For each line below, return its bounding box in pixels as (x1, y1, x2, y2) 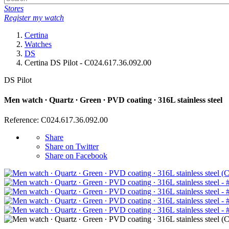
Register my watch (4, 13, 64, 22)
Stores (4, 4, 24, 13)
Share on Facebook (45, 151, 107, 161)
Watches (25, 39, 52, 49)
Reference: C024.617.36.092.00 (4, 116, 108, 125)
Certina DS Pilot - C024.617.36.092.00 (25, 58, 151, 67)
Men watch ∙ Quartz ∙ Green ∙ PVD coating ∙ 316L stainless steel (4, 96, 222, 105)
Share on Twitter (45, 142, 99, 151)
